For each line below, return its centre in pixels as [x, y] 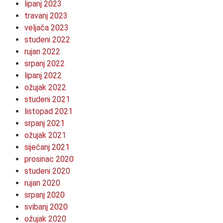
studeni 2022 [47, 39]
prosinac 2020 [49, 159]
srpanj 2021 [45, 123]
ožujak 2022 [45, 87]
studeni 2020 [47, 171]
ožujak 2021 [45, 135]
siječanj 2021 [47, 147]
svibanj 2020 [46, 207]
